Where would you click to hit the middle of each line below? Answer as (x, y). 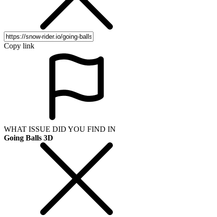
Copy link (19, 46)
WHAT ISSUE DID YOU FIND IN (60, 129)
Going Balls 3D (29, 138)
